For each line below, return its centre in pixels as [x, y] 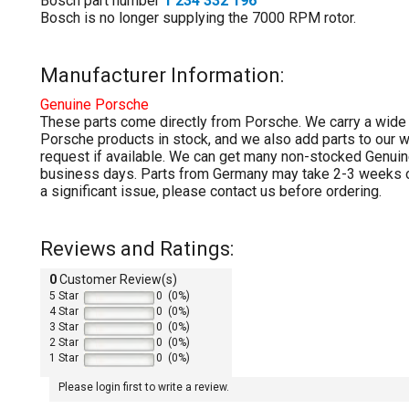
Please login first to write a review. [144, 388]
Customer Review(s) [117, 280]
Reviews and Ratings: [137, 248]
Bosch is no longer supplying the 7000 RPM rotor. [198, 17]
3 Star [64, 327]
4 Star [64, 312]
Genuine [66, 104]
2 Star [64, 343]
